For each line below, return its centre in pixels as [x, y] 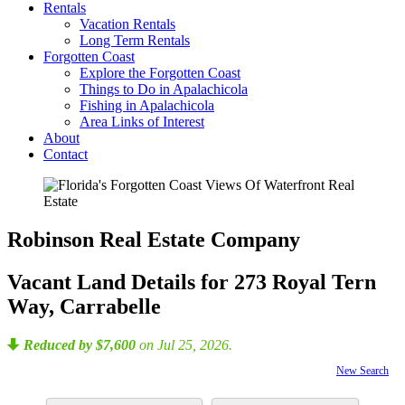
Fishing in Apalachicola [147, 105]
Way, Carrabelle [84, 306]
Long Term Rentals [135, 40]
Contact [66, 154]
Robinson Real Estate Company [154, 239]
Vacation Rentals [127, 24]
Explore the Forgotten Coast [160, 73]
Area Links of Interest [142, 122]
